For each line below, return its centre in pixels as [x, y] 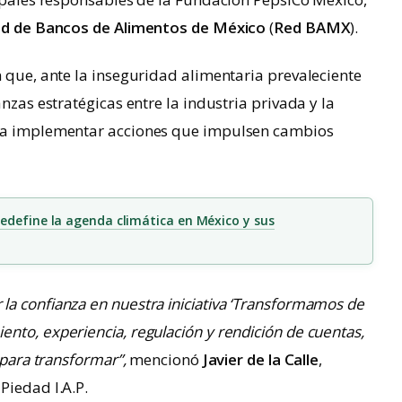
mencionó [164, 360]
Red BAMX [312, 28]
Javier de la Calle [261, 360]
